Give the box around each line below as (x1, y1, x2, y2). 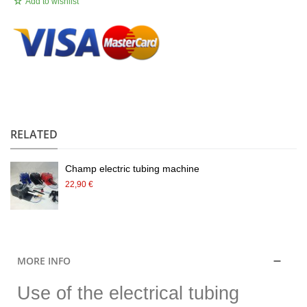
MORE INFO (17, 254, 71, 267)
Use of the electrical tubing (17, 282, 239, 304)
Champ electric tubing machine (65, 162, 199, 174)
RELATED (10, 126, 58, 142)
